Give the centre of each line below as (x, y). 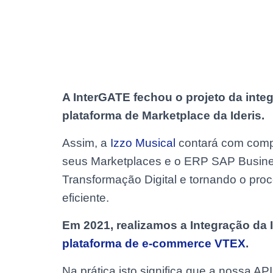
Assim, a (86, 143)
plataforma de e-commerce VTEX (154, 243)
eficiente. (86, 198)
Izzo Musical (143, 143)
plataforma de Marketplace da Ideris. (163, 115)
